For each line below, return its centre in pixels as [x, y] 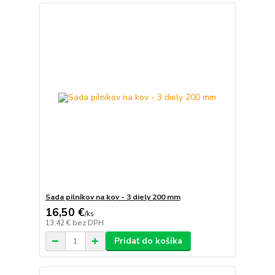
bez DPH [88, 223]
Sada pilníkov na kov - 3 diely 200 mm [113, 197]
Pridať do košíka [148, 241]
